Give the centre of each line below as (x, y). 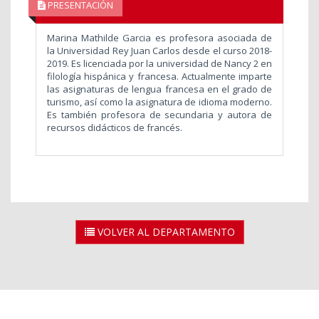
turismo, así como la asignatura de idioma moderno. (159, 101)
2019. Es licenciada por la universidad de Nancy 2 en (159, 63)
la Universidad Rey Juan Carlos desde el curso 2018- (159, 50)
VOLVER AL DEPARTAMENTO (164, 231)
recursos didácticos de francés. (116, 127)
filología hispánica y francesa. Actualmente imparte (159, 76)
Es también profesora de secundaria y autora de (159, 114)
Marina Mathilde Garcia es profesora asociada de (159, 37)
